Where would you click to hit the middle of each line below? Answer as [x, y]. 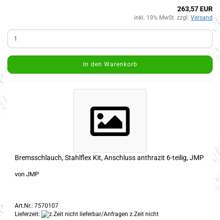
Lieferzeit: [28, 214]
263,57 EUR [195, 9]
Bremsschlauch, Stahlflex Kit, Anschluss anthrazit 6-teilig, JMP [109, 157]
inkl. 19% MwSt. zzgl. [162, 17]
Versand [202, 17]
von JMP [27, 174]
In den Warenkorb [110, 64]
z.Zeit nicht [143, 214]
